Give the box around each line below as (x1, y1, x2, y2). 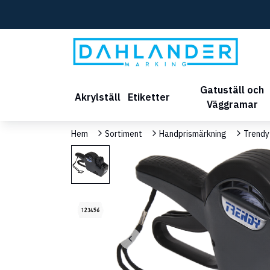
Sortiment (105, 128, 142, 139)
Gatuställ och (200, 83, 265, 96)
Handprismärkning (159, 128, 227, 139)
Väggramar (206, 98, 258, 110)
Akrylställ (75, 90, 121, 103)
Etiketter (128, 90, 170, 103)
